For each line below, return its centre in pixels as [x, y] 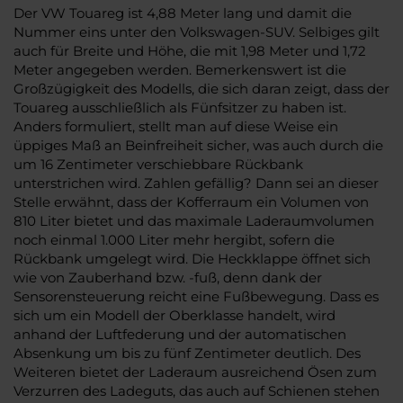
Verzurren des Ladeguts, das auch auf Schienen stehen [197, 390]
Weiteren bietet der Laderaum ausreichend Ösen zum [195, 372]
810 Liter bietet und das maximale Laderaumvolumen [194, 220]
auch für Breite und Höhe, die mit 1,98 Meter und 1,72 [190, 50]
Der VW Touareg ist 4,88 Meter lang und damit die [183, 13]
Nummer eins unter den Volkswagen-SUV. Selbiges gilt [197, 31]
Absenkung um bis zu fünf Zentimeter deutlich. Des [187, 353]
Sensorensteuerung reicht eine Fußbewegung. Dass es [196, 296]
